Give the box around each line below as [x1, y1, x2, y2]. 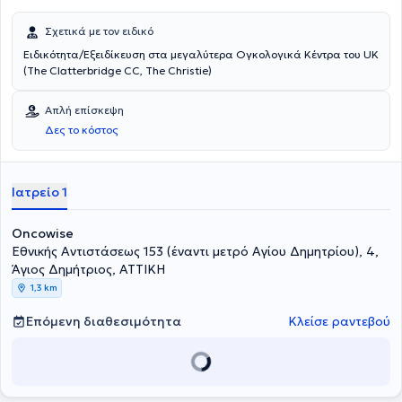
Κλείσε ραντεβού [288, 313, 390, 329]
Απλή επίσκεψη [45, 103, 124, 117]
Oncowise [12, 225, 74, 241]
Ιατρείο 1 [12, 184, 67, 200]
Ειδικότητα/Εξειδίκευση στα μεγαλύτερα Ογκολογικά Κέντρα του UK [23, 48, 379, 61]
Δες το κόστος [45, 123, 118, 136]
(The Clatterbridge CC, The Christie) [23, 64, 212, 77]
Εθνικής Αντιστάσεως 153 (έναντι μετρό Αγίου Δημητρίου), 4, [12, 243, 379, 259]
